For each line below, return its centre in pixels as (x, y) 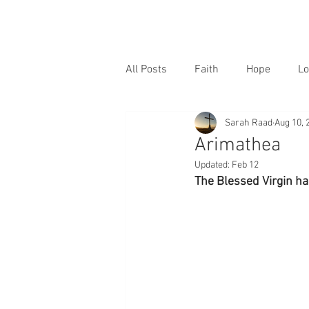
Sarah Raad (249, 123)
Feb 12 (245, 165)
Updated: (213, 165)
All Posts (146, 70)
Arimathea (238, 146)
